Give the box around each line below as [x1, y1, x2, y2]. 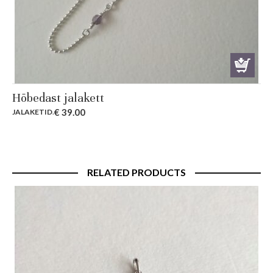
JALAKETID [12, 107, 52, 117]
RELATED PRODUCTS [87, 166, 186, 178]
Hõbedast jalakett [12, 90, 104, 106]
